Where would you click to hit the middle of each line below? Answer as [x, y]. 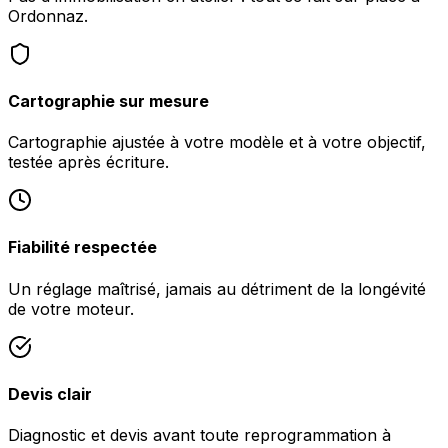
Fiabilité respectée [82, 247]
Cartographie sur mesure [108, 100]
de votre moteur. [71, 308]
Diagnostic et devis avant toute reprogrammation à [199, 435]
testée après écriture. [88, 162]
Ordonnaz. [48, 15]
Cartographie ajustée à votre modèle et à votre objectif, [217, 142]
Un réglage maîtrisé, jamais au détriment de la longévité [217, 288]
